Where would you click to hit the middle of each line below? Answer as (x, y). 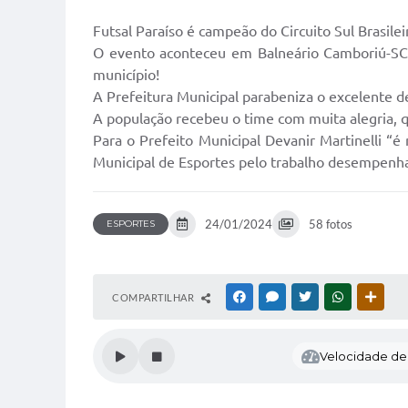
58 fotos (331, 224)
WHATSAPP (373, 297)
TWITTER (336, 297)
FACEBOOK (275, 297)
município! (126, 75)
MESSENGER (310, 297)
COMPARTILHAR (154, 297)
